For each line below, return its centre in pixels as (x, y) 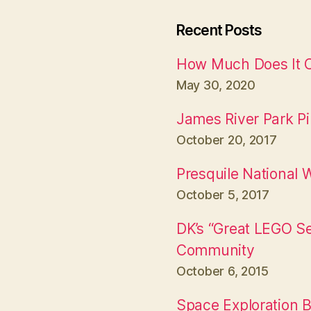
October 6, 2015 (222, 271)
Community (216, 250)
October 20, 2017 (227, 140)
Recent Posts (219, 30)
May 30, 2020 (216, 85)
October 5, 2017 (223, 194)
